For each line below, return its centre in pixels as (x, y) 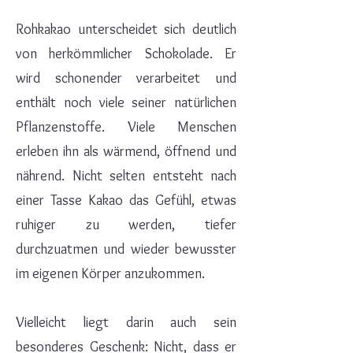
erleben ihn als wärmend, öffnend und (126, 151)
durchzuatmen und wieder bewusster (126, 249)
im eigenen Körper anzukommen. (110, 273)
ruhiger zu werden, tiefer (126, 225)
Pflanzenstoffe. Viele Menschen (126, 127)
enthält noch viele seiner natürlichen (126, 102)
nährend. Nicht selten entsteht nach (126, 176)
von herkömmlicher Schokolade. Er (126, 54)
